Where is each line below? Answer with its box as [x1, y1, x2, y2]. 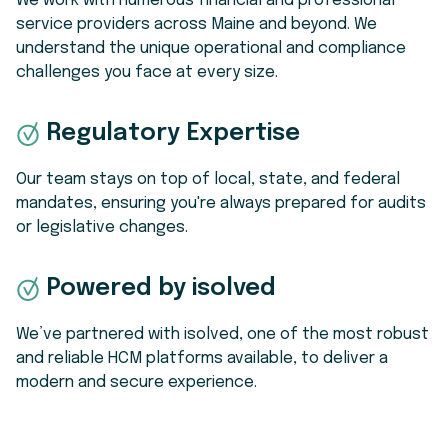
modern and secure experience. [16, 373, 257, 391]
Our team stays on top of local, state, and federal [16, 170, 400, 188]
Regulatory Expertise [46, 120, 300, 146]
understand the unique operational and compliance [16, 39, 406, 57]
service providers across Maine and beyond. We [16, 15, 377, 33]
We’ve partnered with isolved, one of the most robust [16, 325, 429, 343]
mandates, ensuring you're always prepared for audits [16, 194, 426, 212]
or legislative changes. [16, 218, 188, 236]
